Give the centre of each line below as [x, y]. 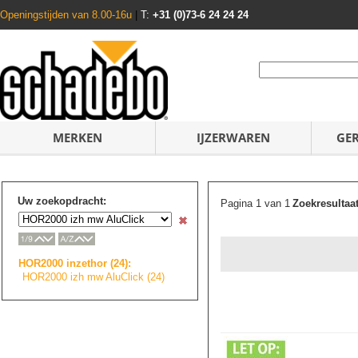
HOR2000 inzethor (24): [75, 263]
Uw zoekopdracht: [62, 201]
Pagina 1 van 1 [255, 203]
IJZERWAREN [233, 137]
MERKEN [78, 137]
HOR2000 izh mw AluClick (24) [93, 276]
